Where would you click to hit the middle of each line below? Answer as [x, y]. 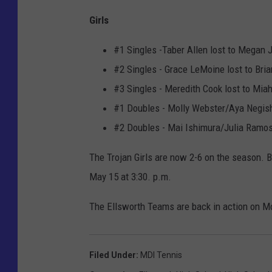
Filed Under [113, 255]
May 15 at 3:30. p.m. [130, 177]
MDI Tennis [161, 255]
